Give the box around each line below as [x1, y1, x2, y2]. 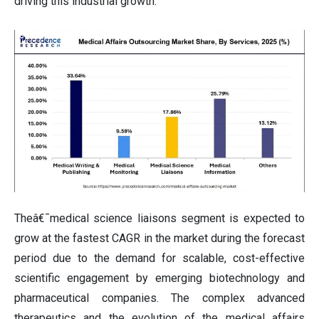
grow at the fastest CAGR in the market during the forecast [14, 231, 305, 245]
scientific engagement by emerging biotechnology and [14, 271, 305, 285]
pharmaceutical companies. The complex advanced [14, 291, 305, 305]
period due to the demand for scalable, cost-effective [14, 251, 305, 265]
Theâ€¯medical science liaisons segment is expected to [14, 211, 305, 225]
